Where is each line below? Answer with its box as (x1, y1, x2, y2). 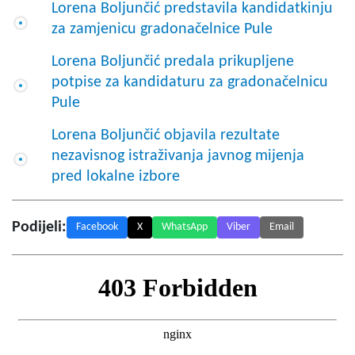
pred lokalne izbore (52, 168, 180, 185)
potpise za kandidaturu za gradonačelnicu (52, 74, 328, 90)
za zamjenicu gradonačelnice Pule (52, 21, 273, 37)
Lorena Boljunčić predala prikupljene (52, 53, 294, 70)
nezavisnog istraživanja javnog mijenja (52, 147, 304, 164)
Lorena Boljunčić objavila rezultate (52, 127, 280, 143)
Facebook (76, 220, 118, 233)
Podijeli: (12, 219, 67, 235)
